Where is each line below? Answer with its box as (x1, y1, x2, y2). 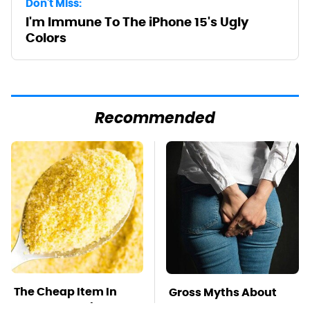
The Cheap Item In (14, 284, 117, 299)
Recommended (95, 106, 215, 132)
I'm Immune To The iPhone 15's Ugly (26, 13, 248, 30)
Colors (26, 29, 66, 46)
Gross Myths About (169, 284, 277, 300)
